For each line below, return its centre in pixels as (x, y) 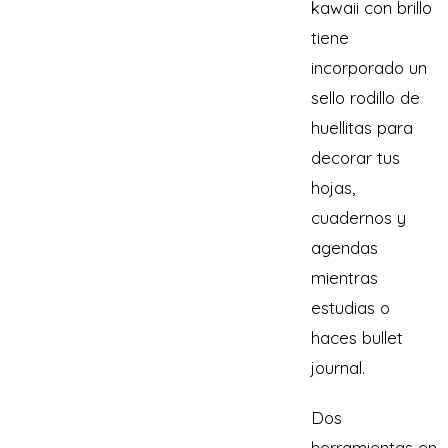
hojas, (333, 187)
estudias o (350, 307)
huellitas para (362, 127)
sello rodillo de (365, 97)
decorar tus (355, 157)
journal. (338, 367)
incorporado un (369, 67)
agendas (344, 247)
